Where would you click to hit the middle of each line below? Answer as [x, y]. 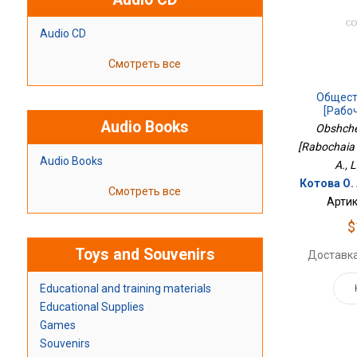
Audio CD [63, 34]
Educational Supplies [92, 307]
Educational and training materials [125, 289]
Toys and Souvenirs [145, 255]
